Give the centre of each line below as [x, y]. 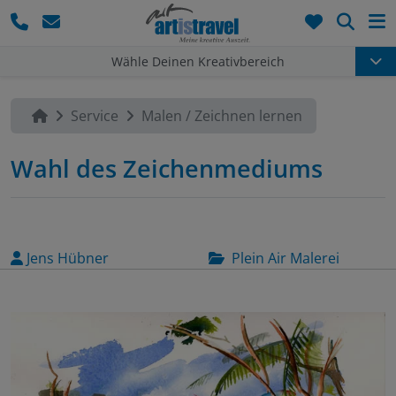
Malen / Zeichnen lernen [222, 116]
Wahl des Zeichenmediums [167, 169]
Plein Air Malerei [286, 259]
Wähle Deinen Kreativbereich [198, 61]
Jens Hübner [68, 259]
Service [95, 116]
